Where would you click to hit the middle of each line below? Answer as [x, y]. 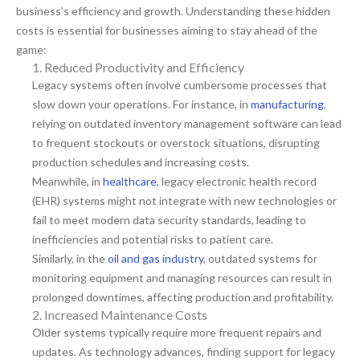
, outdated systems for [260, 259]
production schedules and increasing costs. [141, 162]
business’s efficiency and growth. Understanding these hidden [173, 11]
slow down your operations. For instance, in [141, 104]
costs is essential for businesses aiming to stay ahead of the [167, 31]
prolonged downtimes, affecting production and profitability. [183, 297]
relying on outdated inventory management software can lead [187, 124]
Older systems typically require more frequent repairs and [177, 333]
